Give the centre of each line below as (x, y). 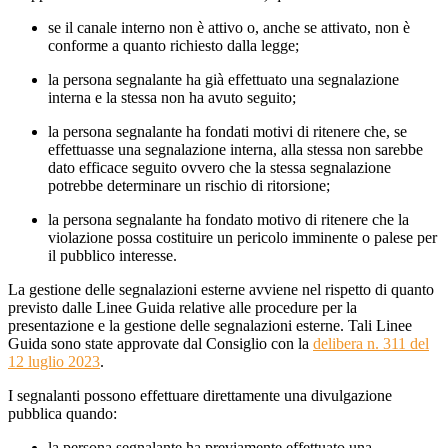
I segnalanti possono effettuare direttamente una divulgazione (200, 396)
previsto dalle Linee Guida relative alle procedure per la (182, 308)
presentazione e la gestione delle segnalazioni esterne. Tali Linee (210, 326)
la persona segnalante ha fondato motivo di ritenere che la (228, 220)
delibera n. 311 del (371, 344)
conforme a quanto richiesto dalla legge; (175, 46)
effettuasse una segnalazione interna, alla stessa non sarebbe (235, 150)
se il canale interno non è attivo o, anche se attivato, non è (229, 28)
